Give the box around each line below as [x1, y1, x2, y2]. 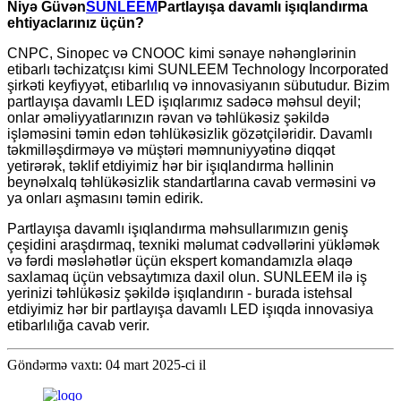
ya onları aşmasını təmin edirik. [7, 190, 203, 206]
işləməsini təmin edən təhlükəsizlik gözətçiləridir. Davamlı [7, 125, 372, 141]
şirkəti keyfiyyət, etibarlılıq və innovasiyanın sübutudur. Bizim [7, 77, 389, 93]
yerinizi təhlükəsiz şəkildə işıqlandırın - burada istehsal [7, 285, 353, 301]
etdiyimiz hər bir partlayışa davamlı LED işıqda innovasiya [7, 301, 373, 317]
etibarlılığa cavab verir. [7, 317, 149, 333]
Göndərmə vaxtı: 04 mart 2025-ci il [7, 356, 206, 372]
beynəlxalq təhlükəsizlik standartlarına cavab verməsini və [7, 174, 376, 190]
